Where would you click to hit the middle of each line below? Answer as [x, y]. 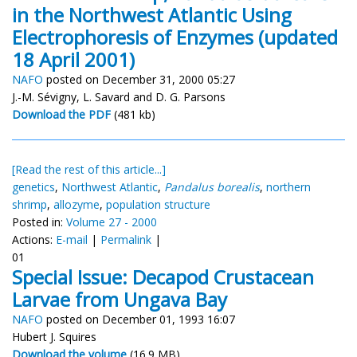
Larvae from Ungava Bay [120, 299]
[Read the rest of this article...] [89, 169]
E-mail [72, 239]
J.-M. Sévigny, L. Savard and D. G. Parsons [119, 96]
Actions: [34, 239]
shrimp [29, 204]
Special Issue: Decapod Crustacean [163, 277]
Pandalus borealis [212, 186]
